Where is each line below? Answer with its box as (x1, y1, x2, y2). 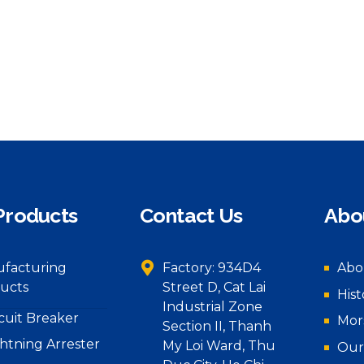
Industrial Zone (162, 298, 262, 314)
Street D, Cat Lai (162, 279, 266, 295)
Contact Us (139, 202, 242, 227)
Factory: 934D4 (162, 259, 261, 275)
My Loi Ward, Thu (162, 337, 275, 353)
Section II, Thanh (162, 318, 271, 334)
